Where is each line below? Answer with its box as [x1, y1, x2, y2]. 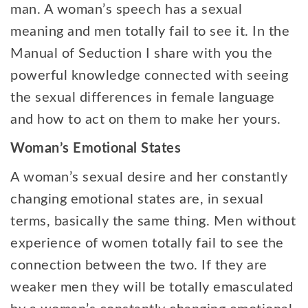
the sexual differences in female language [10, 91, 275, 104]
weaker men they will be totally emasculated [10, 280, 294, 294]
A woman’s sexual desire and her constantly [10, 170, 287, 184]
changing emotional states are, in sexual [10, 192, 263, 206]
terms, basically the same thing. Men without [10, 214, 296, 228]
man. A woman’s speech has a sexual [10, 3, 242, 16]
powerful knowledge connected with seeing [10, 69, 288, 82]
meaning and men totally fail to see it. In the [10, 25, 289, 38]
